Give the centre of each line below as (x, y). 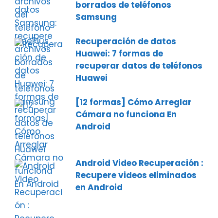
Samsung (96, 17)
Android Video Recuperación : (139, 163)
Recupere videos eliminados (136, 175)
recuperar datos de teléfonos (139, 66)
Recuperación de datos (126, 41)
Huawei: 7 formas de (119, 54)
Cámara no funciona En (126, 114)
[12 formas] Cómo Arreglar (134, 102)
